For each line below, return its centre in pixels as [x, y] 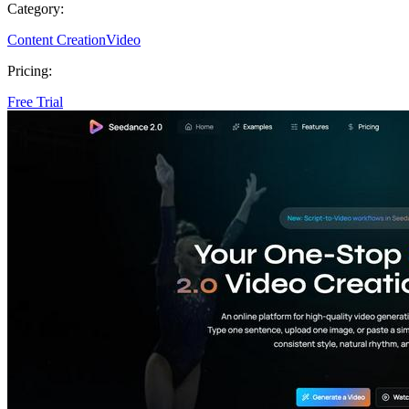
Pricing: [30, 70]
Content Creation [57, 39]
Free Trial [35, 101]
